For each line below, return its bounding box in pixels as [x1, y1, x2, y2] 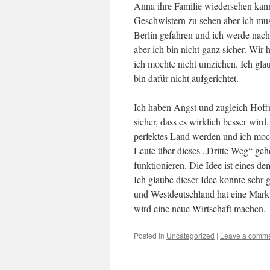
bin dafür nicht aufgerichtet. [134, 72, 239, 84]
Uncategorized [166, 230, 215, 240]
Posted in [134, 230, 165, 240]
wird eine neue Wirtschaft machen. [134, 202, 266, 215]
